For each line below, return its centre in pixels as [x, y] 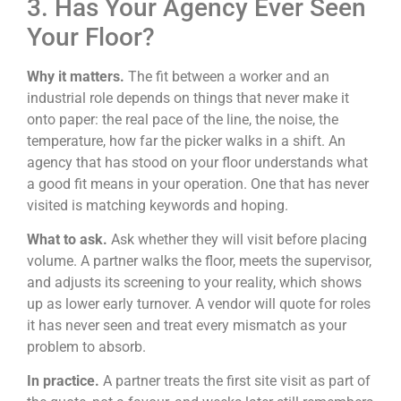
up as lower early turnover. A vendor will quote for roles [199, 304]
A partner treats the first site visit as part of [237, 381]
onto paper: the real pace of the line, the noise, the [183, 119]
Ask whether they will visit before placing [239, 239]
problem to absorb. [86, 347]
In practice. [65, 381]
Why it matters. [77, 76]
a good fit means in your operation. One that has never [198, 183]
